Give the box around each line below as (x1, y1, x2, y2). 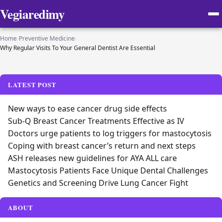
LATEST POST (8, 80, 57, 89)
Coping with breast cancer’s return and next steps (8, 140, 196, 151)
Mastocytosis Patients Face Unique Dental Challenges (8, 165, 208, 176)
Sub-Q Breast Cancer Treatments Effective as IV (8, 115, 184, 126)
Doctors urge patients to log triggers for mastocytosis (8, 128, 212, 139)
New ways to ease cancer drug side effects (8, 103, 167, 114)
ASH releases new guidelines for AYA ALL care (8, 153, 177, 164)
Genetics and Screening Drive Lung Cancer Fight (8, 177, 188, 188)
